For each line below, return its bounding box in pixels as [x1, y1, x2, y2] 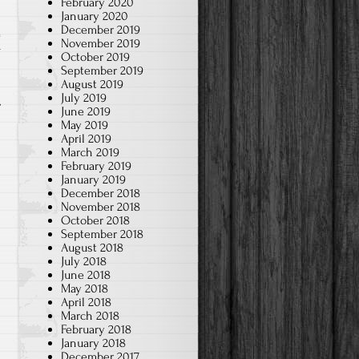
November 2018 [61, 199, 140, 214]
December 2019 [61, 22, 140, 37]
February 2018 [61, 321, 131, 337]
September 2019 [61, 63, 143, 78]
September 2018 [61, 226, 143, 241]
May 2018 [61, 280, 108, 296]
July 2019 [61, 90, 107, 105]
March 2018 [61, 308, 119, 323]
